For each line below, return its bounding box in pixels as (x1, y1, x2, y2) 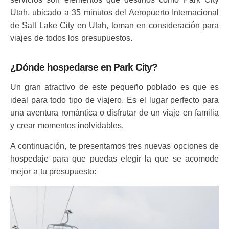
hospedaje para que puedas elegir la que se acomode (10, 154, 219, 163)
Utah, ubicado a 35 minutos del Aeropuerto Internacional (10, 8, 219, 17)
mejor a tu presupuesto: (10, 167, 97, 176)
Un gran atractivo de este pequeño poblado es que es (10, 83, 219, 91)
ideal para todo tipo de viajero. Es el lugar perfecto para (10, 96, 219, 104)
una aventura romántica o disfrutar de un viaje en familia (10, 108, 219, 117)
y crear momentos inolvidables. (10, 121, 124, 130)
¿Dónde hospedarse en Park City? (10, 62, 158, 73)
